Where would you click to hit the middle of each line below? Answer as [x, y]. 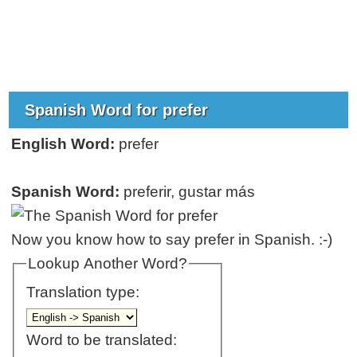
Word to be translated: [101, 340]
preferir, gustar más [188, 191]
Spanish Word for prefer [119, 110]
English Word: [63, 143]
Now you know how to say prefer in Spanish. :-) [172, 239]
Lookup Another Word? [107, 263]
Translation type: [84, 292]
